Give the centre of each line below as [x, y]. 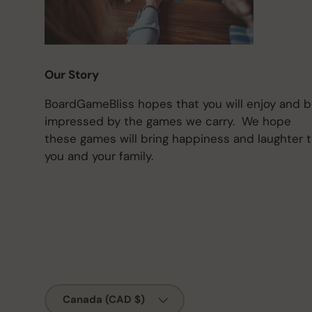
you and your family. [99, 156]
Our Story [72, 74]
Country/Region [84, 291]
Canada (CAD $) [104, 300]
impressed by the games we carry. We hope [168, 121]
